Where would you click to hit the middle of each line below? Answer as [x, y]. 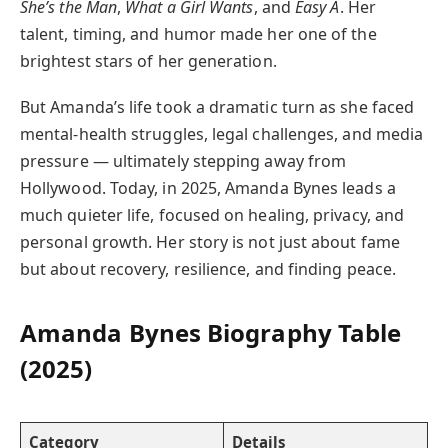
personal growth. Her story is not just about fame [210, 241]
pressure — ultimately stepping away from [183, 160]
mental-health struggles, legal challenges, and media [222, 133]
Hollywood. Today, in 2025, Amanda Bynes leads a [208, 187]
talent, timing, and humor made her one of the [198, 33]
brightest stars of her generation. [148, 60]
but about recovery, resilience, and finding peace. [208, 268]
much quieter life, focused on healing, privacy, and [212, 214]
